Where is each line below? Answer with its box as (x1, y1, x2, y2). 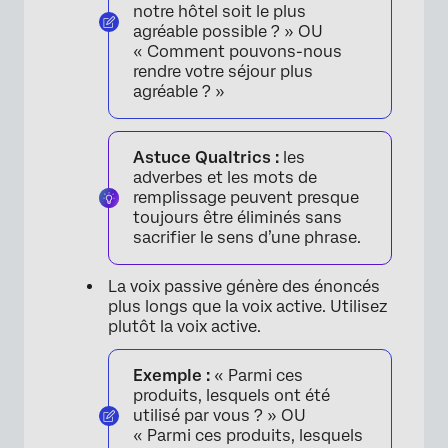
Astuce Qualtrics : (133, 148, 279, 167)
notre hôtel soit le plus (133, 2, 306, 21)
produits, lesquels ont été (133, 386, 330, 405)
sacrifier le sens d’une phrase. (133, 228, 361, 247)
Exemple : (133, 366, 210, 385)
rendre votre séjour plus (133, 62, 313, 81)
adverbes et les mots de (133, 168, 317, 187)
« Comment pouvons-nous (133, 42, 342, 61)
